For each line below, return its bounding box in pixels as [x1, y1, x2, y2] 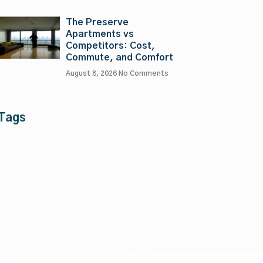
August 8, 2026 [65, 70, 119, 77]
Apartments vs [65, 29, 134, 39]
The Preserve [65, 18, 129, 28]
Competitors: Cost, [65, 41, 155, 51]
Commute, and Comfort [65, 53, 173, 63]
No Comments [118, 70, 168, 77]
